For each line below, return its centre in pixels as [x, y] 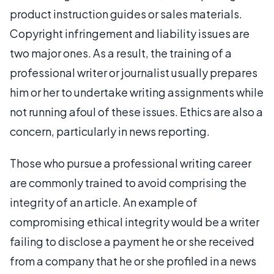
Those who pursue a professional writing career [131, 163]
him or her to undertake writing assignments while [137, 92]
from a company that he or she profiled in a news [133, 261]
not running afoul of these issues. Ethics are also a [136, 111]
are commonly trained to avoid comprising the [128, 182]
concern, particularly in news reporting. [110, 131]
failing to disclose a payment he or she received [132, 241]
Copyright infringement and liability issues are [130, 33]
